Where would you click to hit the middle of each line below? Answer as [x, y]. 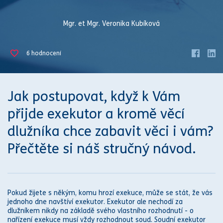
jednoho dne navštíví [41, 202]
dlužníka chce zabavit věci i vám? [110, 131]
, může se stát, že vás [177, 193]
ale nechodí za [159, 202]
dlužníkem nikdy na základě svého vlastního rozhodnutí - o [101, 211]
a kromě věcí [143, 114]
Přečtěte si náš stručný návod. [102, 149]
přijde [27, 114]
